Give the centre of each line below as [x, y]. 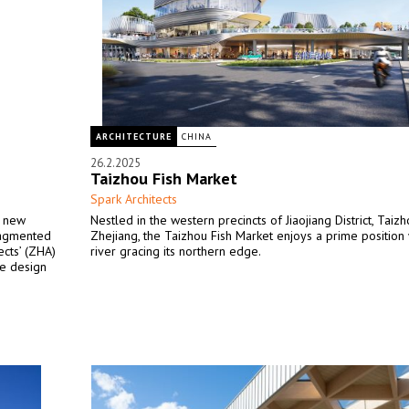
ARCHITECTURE [134, 136]
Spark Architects [134, 199]
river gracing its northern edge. [176, 251]
